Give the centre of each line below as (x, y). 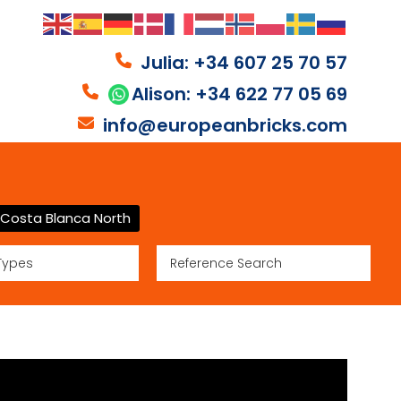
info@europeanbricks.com (225, 126)
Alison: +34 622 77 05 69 (239, 94)
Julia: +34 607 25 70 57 (244, 63)
